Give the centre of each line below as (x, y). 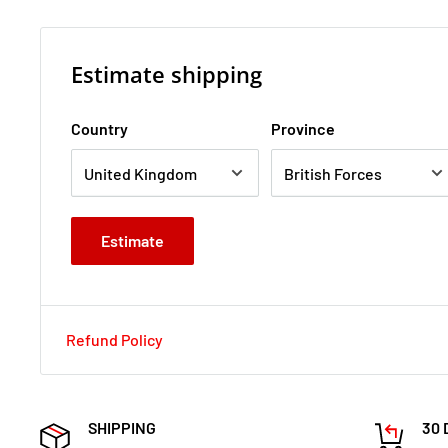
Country (99, 129)
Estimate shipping (166, 74)
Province (303, 129)
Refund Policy (114, 340)
